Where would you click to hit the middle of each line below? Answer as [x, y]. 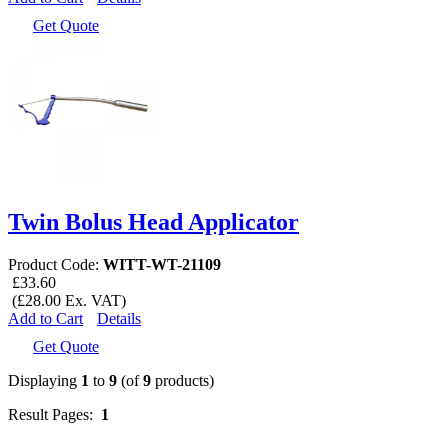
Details [119, 319]
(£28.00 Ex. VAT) [67, 301]
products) [182, 381]
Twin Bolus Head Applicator [153, 222]
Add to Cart [45, 319]
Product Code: [55, 265]
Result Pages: [54, 415]
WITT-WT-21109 [162, 265]
